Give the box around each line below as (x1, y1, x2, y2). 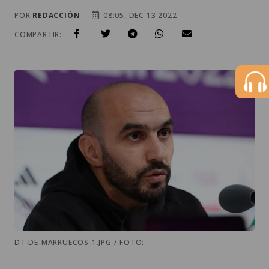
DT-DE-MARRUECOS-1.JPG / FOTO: (14, 237, 145, 247)
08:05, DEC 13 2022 (101, 10, 177, 20)
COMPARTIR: (14, 29, 62, 40)
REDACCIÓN (32, 10, 80, 20)
